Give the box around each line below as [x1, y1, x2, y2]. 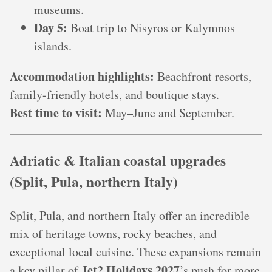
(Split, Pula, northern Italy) [10, 171, 178, 192]
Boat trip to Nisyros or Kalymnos [67, 19, 235, 36]
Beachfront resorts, [154, 68, 251, 85]
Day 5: [34, 19, 67, 37]
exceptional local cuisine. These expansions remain [10, 243, 261, 260]
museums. [34, 1, 84, 18]
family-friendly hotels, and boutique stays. [10, 86, 219, 103]
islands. [34, 38, 72, 55]
